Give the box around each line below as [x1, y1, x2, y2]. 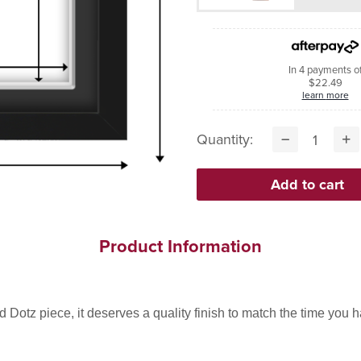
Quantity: [197, 129, 253, 149]
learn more [326, 88, 349, 102]
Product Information [99, 233, 262, 259]
